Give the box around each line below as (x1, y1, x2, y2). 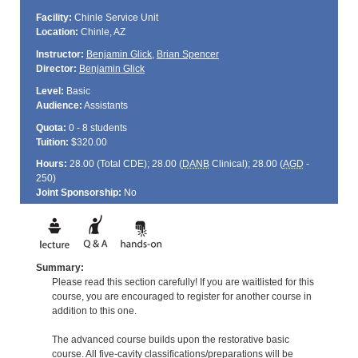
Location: (35, 26, 78, 38)
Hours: (35, 158, 67, 170)
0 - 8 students (66, 121, 127, 133)
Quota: (35, 121, 66, 133)
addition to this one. (51, 304, 137, 316)
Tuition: (35, 136, 69, 148)
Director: (35, 62, 77, 74)
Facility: (35, 12, 72, 24)
